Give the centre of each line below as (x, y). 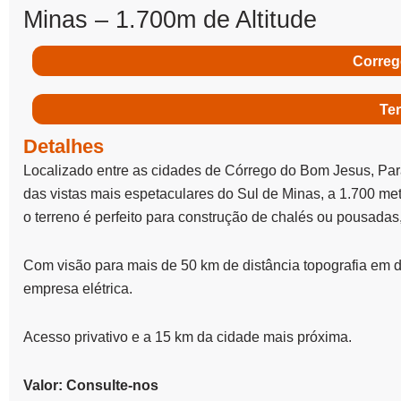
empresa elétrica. (78, 289)
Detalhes (64, 146)
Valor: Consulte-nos (91, 385)
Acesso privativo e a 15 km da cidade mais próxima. (188, 337)
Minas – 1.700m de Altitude (170, 19)
